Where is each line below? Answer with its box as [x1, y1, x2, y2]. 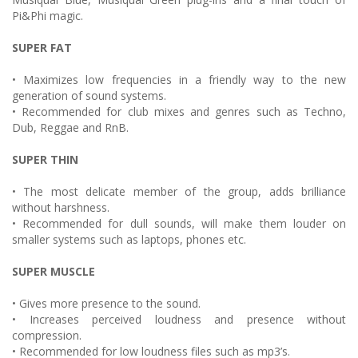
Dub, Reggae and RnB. [12, 120, 129, 135]
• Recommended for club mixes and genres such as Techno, [12, 104, 346, 119]
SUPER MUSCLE [12, 264, 95, 279]
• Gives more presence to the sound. [12, 296, 201, 311]
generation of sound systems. [12, 88, 166, 103]
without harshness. [12, 200, 109, 215]
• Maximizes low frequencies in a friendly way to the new [12, 72, 346, 87]
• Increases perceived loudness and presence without [12, 312, 346, 327]
